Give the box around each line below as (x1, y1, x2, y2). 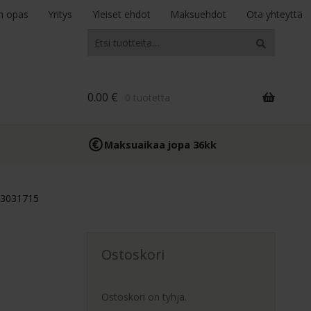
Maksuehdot (170, 8, 227, 21)
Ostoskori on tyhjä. (101, 290, 187, 304)
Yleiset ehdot (92, 8, 151, 21)
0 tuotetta (124, 91, 170, 105)
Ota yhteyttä (246, 8, 303, 21)
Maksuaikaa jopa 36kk (104, 137, 217, 151)
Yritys (48, 8, 73, 21)
